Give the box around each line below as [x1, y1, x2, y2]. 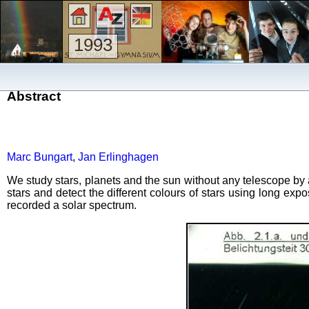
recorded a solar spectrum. [7, 199, 137, 211]
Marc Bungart [7, 150, 72, 163]
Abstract [7, 88, 61, 103]
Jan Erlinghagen [78, 150, 159, 163]
